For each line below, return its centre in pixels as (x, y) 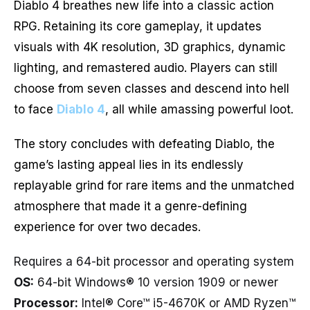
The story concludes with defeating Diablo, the (144, 144)
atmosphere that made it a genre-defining (130, 207)
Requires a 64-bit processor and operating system (154, 262)
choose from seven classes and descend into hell (152, 88)
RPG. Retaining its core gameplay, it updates (138, 26)
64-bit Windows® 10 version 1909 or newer (156, 283)
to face (35, 109)
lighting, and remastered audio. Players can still (146, 67)
